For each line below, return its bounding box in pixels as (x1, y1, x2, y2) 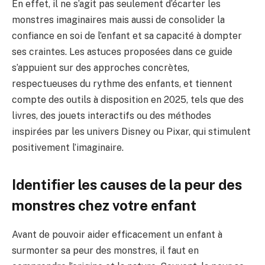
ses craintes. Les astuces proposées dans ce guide (12, 46, 232, 57)
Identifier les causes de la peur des (12, 176, 242, 193)
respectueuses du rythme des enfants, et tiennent (12, 77, 232, 89)
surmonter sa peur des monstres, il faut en (12, 244, 199, 256)
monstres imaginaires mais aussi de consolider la (12, 14, 225, 25)
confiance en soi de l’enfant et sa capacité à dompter (12, 30, 242, 41)
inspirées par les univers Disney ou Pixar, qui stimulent (12, 125, 251, 137)
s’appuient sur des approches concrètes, (12, 62, 189, 73)
